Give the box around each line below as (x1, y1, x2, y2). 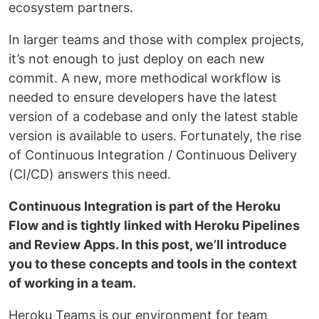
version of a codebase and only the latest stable (9, 109, 298, 124)
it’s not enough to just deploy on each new (9, 51, 265, 66)
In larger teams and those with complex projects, (9, 32, 304, 47)
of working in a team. (9, 276, 136, 291)
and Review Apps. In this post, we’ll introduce (9, 237, 287, 252)
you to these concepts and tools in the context (9, 256, 297, 271)
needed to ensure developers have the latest (9, 90, 277, 105)
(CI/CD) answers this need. (9, 167, 171, 182)
